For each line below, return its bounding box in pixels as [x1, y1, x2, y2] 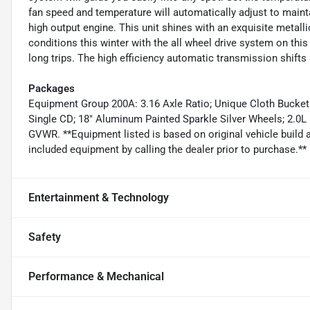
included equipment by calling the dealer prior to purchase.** [28, 143, 307, 156]
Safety [28, 230, 61, 244]
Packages [28, 82, 75, 95]
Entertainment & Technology [28, 190, 169, 204]
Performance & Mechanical [28, 269, 164, 283]
